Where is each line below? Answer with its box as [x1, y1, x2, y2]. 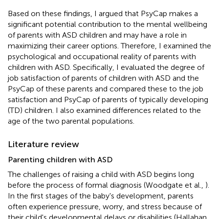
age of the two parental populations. [8, 116, 134, 126]
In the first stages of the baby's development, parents [8, 191, 194, 200]
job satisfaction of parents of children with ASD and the [8, 73, 199, 83]
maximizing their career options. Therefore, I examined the [8, 41, 211, 50]
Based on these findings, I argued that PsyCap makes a [8, 8, 198, 18]
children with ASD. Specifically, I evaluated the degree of [8, 62, 204, 72]
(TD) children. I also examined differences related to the [8, 105, 201, 115]
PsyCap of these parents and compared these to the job [8, 84, 203, 93]
